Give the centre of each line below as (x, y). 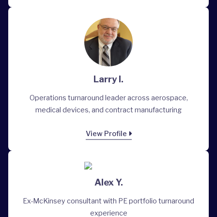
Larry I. (108, 79)
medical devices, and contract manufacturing (108, 110)
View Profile (107, 133)
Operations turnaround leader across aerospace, (108, 98)
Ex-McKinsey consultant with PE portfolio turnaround (108, 201)
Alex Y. (108, 182)
